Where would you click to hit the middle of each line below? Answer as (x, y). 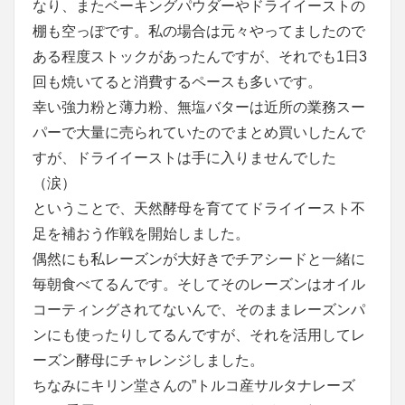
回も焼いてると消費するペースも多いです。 (177, 81)
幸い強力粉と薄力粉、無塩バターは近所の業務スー (199, 107)
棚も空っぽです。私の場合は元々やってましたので (199, 31)
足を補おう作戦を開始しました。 (141, 233)
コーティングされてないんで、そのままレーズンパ (199, 309)
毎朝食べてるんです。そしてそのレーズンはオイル (199, 284)
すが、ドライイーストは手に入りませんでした (184, 157)
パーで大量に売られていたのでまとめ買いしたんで (199, 132)
